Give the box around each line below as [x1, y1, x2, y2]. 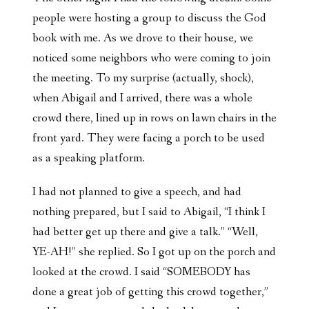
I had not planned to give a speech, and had [32, 184, 241, 201]
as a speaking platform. [32, 150, 148, 167]
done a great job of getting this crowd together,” [32, 284, 268, 301]
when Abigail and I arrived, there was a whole [32, 90, 252, 107]
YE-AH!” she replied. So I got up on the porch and [32, 244, 276, 261]
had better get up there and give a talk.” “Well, [32, 224, 258, 241]
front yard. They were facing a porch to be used [32, 130, 265, 147]
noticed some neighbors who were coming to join [32, 50, 270, 67]
